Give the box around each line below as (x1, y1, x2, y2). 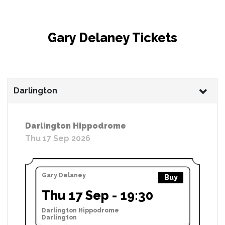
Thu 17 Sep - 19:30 (42, 187, 153, 203)
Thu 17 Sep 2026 (25, 133, 90, 143)
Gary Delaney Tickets (48, 30, 177, 45)
